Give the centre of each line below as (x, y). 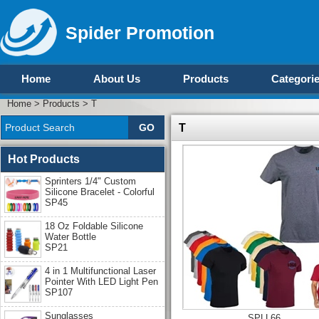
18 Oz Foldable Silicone (94, 226)
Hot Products (44, 159)
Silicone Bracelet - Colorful (100, 192)
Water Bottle (70, 236)
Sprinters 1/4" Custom (90, 181)
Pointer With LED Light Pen (101, 281)
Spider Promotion (140, 32)
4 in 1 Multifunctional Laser (100, 271)
